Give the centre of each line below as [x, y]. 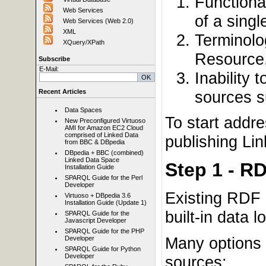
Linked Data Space [92, 160]
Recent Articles [62, 91]
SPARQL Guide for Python [103, 249]
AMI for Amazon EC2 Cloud [104, 128]
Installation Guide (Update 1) [106, 203]
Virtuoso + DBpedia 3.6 [98, 196]
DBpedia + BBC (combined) [104, 153]
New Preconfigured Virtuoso [105, 121]
